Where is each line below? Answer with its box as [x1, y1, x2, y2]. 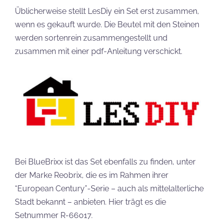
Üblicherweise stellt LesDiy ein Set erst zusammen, [15, 6, 199, 16]
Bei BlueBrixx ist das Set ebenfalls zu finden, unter [15, 157, 196, 166]
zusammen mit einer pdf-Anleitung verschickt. [15, 46, 182, 56]
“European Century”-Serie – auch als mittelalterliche [15, 183, 204, 193]
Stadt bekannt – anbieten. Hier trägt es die [15, 197, 166, 207]
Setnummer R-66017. [15, 210, 93, 220]
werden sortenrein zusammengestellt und [15, 33, 167, 43]
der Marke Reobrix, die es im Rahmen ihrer [15, 170, 168, 180]
